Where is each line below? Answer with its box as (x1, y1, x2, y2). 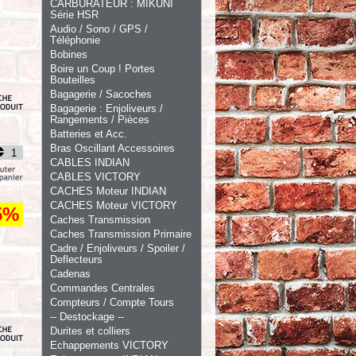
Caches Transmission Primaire (50, 228, 192, 240)
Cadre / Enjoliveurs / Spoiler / (50, 242, 185, 254)
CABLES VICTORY (50, 171, 141, 183)
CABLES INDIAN (50, 157, 130, 168)
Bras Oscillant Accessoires (50, 142, 175, 154)
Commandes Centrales (50, 282, 155, 294)
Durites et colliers (50, 325, 130, 337)
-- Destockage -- (50, 311, 124, 323)
